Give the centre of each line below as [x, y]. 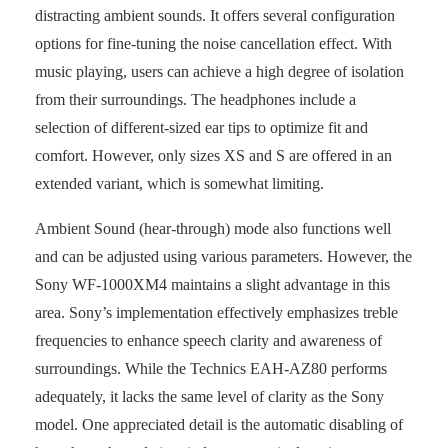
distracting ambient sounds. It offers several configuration [215, 16]
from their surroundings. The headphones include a [195, 100]
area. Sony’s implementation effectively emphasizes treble [216, 313]
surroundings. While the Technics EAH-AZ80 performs [211, 369]
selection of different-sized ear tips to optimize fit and [201, 128]
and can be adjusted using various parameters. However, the [223, 257]
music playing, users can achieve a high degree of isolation [219, 72]
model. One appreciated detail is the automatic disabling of [219, 425]
